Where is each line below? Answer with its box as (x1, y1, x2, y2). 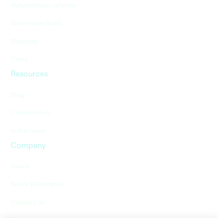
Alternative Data (11, 18, 61, 27)
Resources (11, 69, 48, 79)
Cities (11, 54, 28, 63)
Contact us (11, 198, 45, 206)
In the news (11, 126, 46, 135)
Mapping (11, 36, 38, 45)
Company (11, 140, 46, 150)
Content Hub (11, 108, 51, 117)
